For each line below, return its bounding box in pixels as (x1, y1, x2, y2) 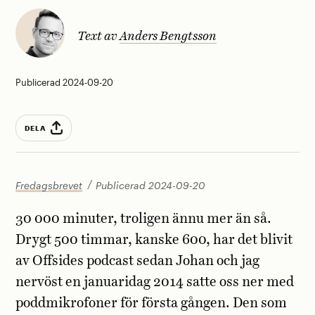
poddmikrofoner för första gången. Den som (15, 297, 288, 311)
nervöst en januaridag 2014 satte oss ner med (15, 276, 295, 290)
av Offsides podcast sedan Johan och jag (15, 255, 260, 269)
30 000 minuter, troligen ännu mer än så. (15, 212, 272, 226)
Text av (77, 30, 120, 43)
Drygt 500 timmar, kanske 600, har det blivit (15, 233, 293, 247)
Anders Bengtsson (119, 30, 217, 43)
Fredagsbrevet (15, 179, 83, 192)
